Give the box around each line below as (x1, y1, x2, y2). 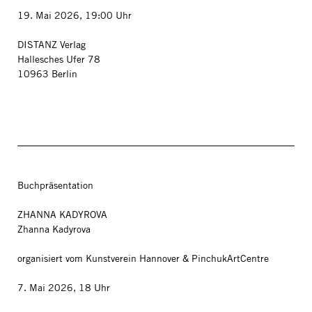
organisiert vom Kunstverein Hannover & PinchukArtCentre (17, 252, 269, 265)
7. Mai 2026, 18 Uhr (17, 281, 110, 294)
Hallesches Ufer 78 (17, 53, 100, 65)
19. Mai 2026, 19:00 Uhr (17, 9, 132, 22)
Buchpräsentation (17, 179, 93, 192)
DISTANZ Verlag (17, 38, 88, 51)
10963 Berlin (17, 68, 77, 80)
